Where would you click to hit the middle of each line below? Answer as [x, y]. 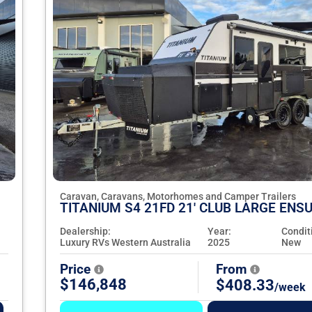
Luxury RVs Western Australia [125, 243]
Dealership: [85, 232]
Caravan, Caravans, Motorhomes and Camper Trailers [178, 197]
